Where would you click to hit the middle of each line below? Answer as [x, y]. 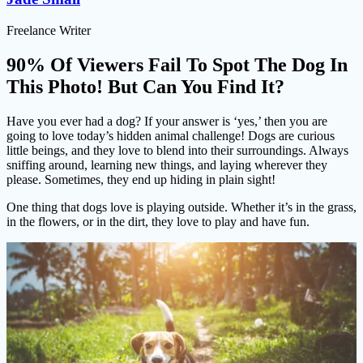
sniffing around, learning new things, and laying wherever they [167, 164]
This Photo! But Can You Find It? [145, 86]
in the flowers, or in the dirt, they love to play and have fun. [158, 221]
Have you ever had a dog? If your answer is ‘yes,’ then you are [167, 121]
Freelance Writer [49, 30]
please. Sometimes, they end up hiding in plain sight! [141, 179]
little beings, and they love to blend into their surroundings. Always [177, 150]
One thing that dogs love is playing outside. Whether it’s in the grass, [181, 207]
